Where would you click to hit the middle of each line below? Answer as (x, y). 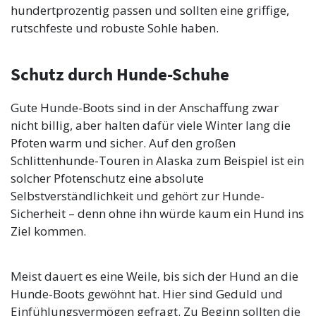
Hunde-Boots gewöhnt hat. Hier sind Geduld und (147, 294)
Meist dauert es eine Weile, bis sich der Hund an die (154, 276)
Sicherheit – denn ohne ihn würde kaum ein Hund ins (157, 214)
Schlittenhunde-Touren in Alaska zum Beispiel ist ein (157, 161)
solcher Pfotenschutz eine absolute (107, 178)
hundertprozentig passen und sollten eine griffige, (150, 11)
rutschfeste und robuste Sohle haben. (115, 28)
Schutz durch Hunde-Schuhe (120, 75)
